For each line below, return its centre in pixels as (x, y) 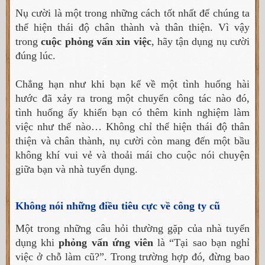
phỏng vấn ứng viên (106, 243)
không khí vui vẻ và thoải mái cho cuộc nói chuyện (132, 155)
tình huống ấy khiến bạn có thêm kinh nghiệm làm (132, 113)
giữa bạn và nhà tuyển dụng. (77, 169)
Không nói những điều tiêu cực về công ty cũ (118, 206)
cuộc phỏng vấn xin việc (96, 42)
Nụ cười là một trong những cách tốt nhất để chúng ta (132, 13)
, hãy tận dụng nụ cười (201, 42)
